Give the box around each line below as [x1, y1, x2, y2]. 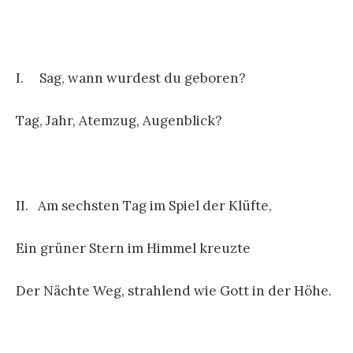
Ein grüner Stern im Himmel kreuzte [16, 240, 251, 258]
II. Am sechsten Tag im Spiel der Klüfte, [16, 197, 272, 215]
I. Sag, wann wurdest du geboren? [16, 69, 246, 87]
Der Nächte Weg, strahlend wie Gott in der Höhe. [16, 282, 332, 300]
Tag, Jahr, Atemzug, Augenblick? [16, 111, 222, 129]
